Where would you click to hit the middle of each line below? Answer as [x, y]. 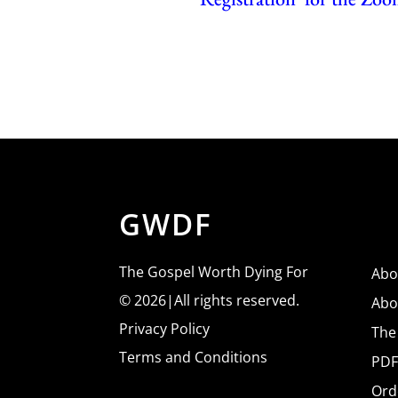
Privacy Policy [165, 328]
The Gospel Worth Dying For [214, 271]
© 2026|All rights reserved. [210, 300]
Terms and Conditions [194, 357]
